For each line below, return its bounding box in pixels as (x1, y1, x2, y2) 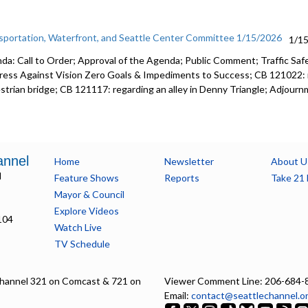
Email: (164, 289, 191, 301)
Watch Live (54, 221, 102, 233)
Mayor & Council (54, 188, 124, 200)
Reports (164, 172, 199, 184)
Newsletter (164, 155, 214, 167)
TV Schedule (54, 238, 110, 250)
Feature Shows (54, 172, 119, 184)
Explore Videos (54, 205, 119, 217)
